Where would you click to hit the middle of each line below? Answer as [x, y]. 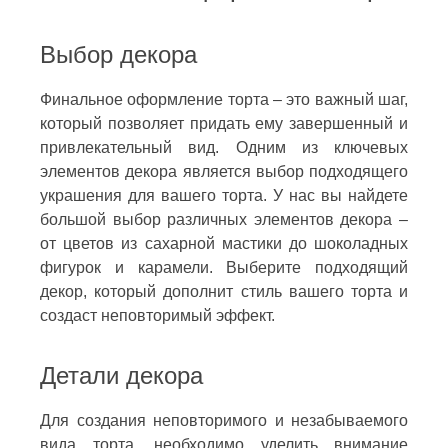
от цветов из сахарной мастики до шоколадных [224, 243]
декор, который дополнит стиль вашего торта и [224, 291]
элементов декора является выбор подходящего [224, 171]
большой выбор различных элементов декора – [224, 219]
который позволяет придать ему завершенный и [224, 123]
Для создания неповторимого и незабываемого [224, 420]
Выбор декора [118, 54]
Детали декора [121, 375]
